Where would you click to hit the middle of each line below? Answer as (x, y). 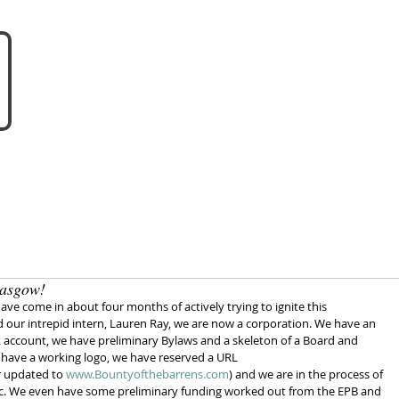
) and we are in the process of (307, 374)
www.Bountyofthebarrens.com (147, 374)
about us (155, 168)
